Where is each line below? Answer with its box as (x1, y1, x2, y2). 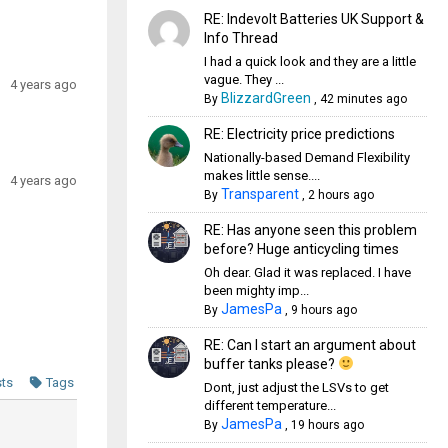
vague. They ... (203, 72, 284, 87)
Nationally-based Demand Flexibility (203, 150, 410, 165)
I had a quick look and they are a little (203, 54, 416, 69)
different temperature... (203, 398, 336, 413)
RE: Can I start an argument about (203, 337, 416, 353)
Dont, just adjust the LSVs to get (203, 380, 389, 395)
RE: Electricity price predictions (203, 126, 395, 142)
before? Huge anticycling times (203, 241, 399, 257)
